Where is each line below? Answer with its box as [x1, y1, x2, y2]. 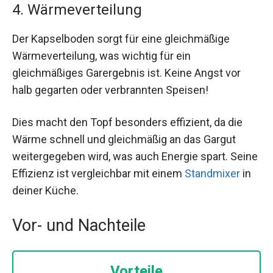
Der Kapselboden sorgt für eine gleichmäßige [12, 32, 230, 45]
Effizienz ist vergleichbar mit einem [12, 166, 185, 180]
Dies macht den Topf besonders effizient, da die [12, 115, 243, 129]
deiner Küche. [12, 183, 79, 197]
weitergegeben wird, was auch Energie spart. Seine [12, 149, 258, 163]
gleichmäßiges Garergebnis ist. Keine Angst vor [12, 66, 241, 79]
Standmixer [185, 166, 240, 180]
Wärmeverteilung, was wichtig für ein [12, 49, 191, 62]
